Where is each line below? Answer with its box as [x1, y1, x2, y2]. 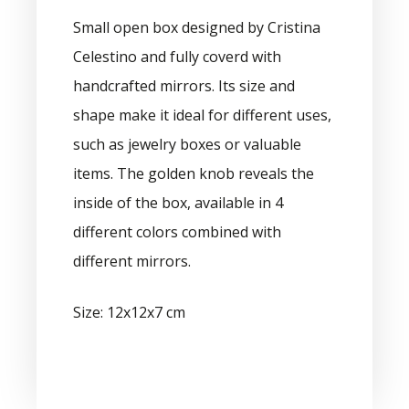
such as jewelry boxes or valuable [73, 133, 301, 154]
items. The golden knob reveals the [73, 163, 314, 184]
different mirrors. [73, 250, 191, 271]
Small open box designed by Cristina [73, 16, 320, 37]
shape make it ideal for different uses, [73, 104, 331, 125]
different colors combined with [73, 221, 281, 242]
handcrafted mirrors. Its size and [73, 75, 295, 96]
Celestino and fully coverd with [73, 46, 281, 67]
